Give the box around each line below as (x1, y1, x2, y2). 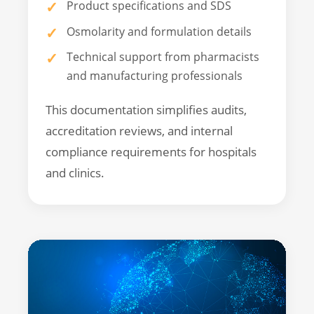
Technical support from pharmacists (67, 49, 259, 65)
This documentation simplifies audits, (46, 102, 247, 118)
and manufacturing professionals (67, 68, 243, 84)
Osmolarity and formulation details (67, 23, 252, 39)
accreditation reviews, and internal (46, 123, 233, 139)
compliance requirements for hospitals (46, 144, 257, 161)
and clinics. (46, 165, 104, 182)
